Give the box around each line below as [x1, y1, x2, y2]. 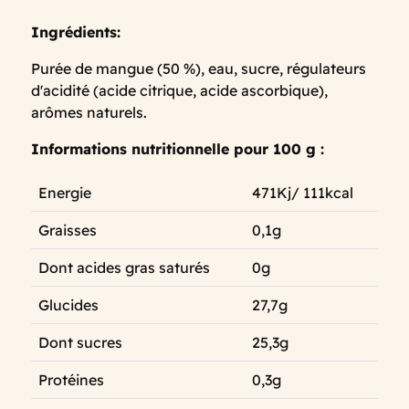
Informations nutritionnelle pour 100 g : [31, 140, 324, 159]
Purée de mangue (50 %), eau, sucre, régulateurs [31, 59, 366, 79]
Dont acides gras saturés [38, 258, 210, 278]
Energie [38, 184, 91, 203]
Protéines [38, 371, 104, 390]
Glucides [38, 296, 99, 315]
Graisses [38, 221, 97, 240]
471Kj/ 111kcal [252, 184, 353, 203]
